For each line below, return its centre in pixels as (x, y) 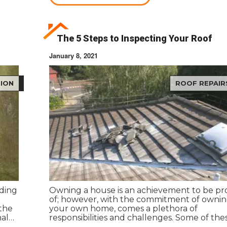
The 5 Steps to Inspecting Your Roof (134, 39)
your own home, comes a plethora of (123, 208)
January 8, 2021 (73, 56)
